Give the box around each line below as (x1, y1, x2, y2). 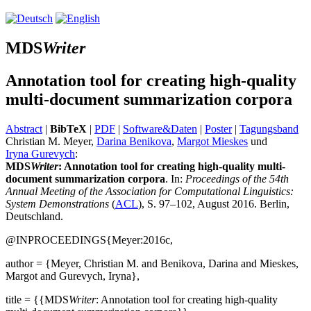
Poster (205, 122, 232, 135)
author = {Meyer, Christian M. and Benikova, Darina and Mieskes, (6, 257, 299, 269)
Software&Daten (123, 122, 197, 135)
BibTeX (50, 122, 87, 135)
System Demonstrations (6, 197, 109, 210)
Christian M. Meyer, (6, 135, 96, 147)
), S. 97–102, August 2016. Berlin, (138, 197, 289, 210)
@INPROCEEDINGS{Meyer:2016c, (6, 233, 173, 246)
